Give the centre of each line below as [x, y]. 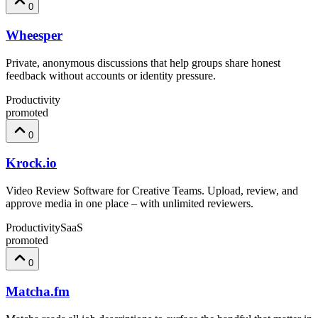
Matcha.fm [38, 291]
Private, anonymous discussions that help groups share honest [143, 62]
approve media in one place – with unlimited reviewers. [130, 204]
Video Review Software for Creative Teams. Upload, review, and [152, 191]
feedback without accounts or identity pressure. [111, 75]
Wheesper [34, 35]
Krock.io [31, 163]
